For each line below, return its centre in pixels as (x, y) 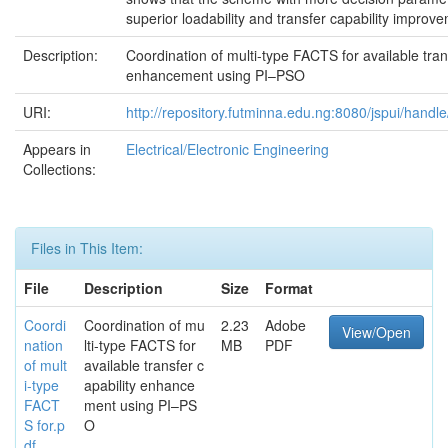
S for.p (44, 425)
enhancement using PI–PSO (215, 75)
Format (289, 288)
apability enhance (139, 385)
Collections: (59, 169)
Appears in (57, 149)
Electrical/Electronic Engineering (227, 149)
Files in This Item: (87, 248)
